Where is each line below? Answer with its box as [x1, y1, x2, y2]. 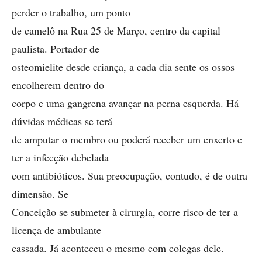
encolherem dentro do [12, 78, 104, 92]
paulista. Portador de [12, 42, 99, 56]
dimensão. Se [12, 187, 68, 201]
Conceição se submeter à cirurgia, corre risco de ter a [12, 205, 238, 219]
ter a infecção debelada [12, 150, 109, 164]
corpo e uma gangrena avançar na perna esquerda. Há [12, 96, 239, 110]
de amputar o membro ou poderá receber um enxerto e [12, 132, 242, 146]
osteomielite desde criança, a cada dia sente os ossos [12, 60, 235, 74]
